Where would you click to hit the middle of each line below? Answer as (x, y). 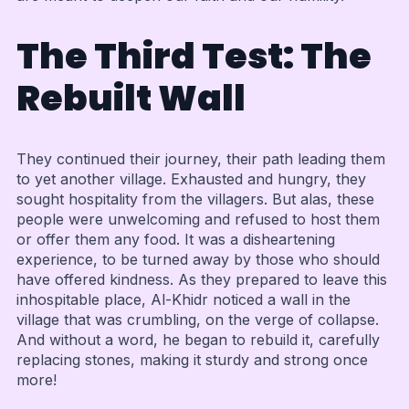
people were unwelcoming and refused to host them (198, 220)
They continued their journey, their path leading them (200, 159)
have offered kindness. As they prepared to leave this (201, 280)
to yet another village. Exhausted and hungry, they (191, 179)
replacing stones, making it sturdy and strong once (192, 360)
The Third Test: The (194, 56)
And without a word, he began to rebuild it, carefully (198, 340)
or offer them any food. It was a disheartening (175, 240)
